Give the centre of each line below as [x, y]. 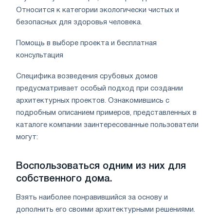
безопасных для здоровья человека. [79, 22]
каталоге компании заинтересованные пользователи [107, 125]
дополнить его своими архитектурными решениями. [106, 209]
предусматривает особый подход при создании [100, 88]
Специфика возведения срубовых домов [87, 76]
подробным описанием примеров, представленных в [106, 113]
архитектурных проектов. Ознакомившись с [93, 100]
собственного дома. [64, 179]
